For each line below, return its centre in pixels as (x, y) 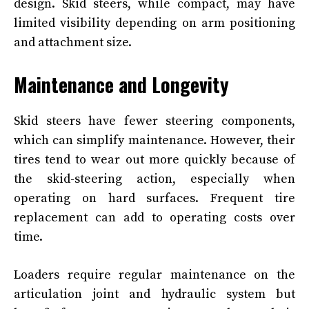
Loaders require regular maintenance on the (154, 275)
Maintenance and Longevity (121, 84)
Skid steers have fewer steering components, (154, 121)
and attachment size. (73, 42)
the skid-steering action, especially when (154, 179)
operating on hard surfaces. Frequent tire (154, 198)
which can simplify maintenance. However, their (154, 140)
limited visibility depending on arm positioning (154, 23)
